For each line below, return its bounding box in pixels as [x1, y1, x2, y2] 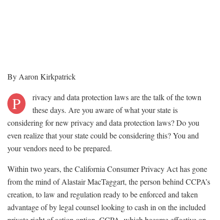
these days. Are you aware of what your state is [32, 105, 178, 115]
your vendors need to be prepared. [7, 143, 112, 154]
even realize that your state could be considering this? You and [7, 130, 199, 141]
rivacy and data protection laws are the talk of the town [32, 92, 201, 103]
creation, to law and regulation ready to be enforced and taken [7, 189, 198, 200]
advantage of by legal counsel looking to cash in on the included [7, 202, 206, 213]
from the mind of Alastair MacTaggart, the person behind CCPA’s [7, 176, 210, 187]
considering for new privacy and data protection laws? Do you [7, 117, 199, 128]
